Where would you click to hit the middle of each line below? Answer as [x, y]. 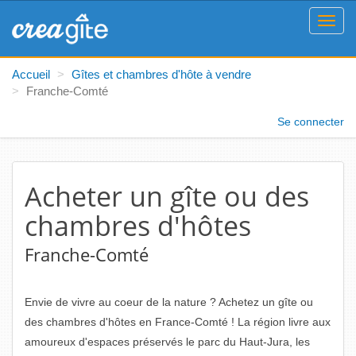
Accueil [31, 74]
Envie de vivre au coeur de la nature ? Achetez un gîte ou [169, 302]
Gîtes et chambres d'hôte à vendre [161, 74]
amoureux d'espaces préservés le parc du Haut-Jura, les [167, 342]
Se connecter [311, 122]
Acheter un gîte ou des [167, 196]
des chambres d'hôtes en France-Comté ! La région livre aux [178, 322]
